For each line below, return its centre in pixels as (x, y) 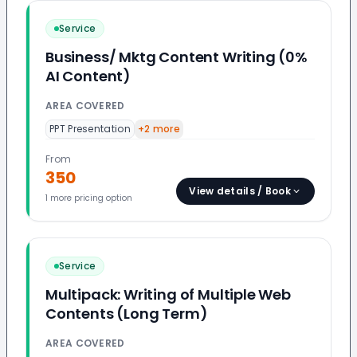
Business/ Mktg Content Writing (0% (177, 57)
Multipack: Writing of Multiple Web (168, 294)
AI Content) (88, 76)
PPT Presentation (90, 129)
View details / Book (240, 191)
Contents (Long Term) (127, 314)
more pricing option (90, 198)
